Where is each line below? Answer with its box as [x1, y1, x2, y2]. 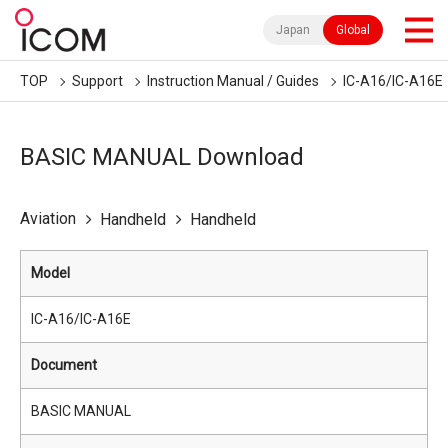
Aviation [20, 209, 76, 228]
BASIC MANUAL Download [20, 143, 304, 171]
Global [336, 23, 370, 37]
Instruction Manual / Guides [147, 73, 319, 89]
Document [31, 357, 97, 373]
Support [72, 73, 123, 89]
